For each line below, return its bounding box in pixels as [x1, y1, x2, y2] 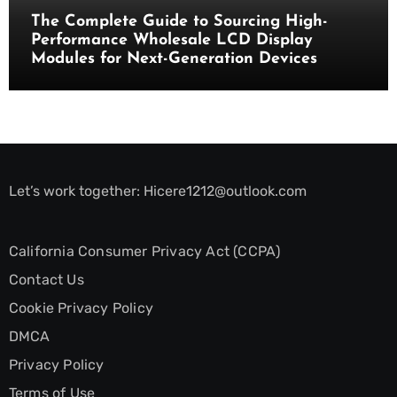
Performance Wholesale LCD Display [30, 31, 313, 49]
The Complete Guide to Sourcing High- [30, 12, 328, 30]
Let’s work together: [8, 182, 144, 199]
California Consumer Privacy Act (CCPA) [8, 242, 281, 260]
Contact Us [8, 270, 84, 288]
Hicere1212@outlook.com [143, 182, 307, 199]
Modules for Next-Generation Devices [30, 50, 317, 67]
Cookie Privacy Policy [8, 299, 153, 316]
